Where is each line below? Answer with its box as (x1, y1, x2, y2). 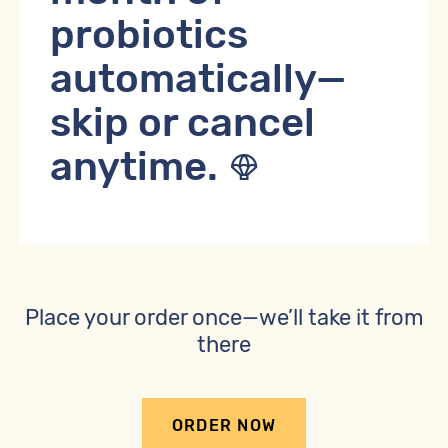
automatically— (50, 55, 346, 103)
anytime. (50, 143, 227, 191)
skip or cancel (50, 99, 315, 147)
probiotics (50, 11, 248, 59)
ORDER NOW (171, 416, 277, 436)
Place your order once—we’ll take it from (24, 304, 424, 332)
